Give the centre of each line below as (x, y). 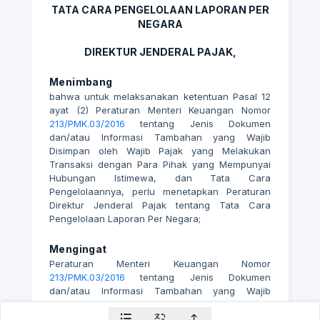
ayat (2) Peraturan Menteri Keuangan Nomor (160, 110)
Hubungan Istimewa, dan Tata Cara (160, 178)
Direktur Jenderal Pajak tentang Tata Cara (160, 205)
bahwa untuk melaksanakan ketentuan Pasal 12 (160, 96)
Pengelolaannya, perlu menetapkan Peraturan (160, 191)
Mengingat (78, 249)
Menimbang (81, 82)
